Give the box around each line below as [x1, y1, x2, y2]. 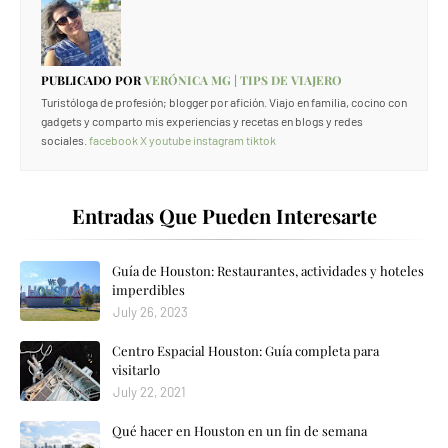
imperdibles [112, 281, 185, 298]
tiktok [246, 133, 276, 147]
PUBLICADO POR [41, 72, 141, 88]
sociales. [41, 133, 89, 147]
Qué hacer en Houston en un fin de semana [112, 422, 367, 439]
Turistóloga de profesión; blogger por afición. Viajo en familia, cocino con [41, 95, 407, 109]
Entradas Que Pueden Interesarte [71, 202, 377, 229]
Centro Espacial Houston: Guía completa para [112, 342, 379, 359]
